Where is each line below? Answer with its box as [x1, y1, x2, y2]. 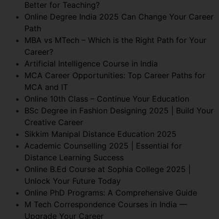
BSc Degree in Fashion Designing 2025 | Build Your [24, 105, 214, 115]
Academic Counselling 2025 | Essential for [24, 140, 182, 151]
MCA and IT [24, 82, 68, 92]
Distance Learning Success [24, 152, 124, 162]
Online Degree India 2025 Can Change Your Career [24, 11, 214, 22]
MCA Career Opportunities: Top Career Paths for [24, 70, 205, 80]
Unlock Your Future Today [24, 175, 121, 186]
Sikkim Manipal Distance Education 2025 [24, 129, 176, 139]
